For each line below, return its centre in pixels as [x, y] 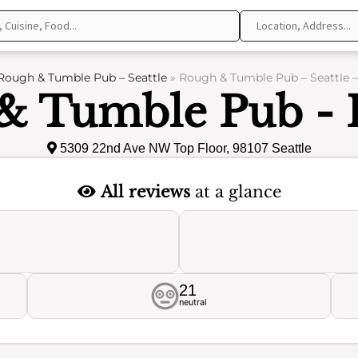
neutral [193, 302]
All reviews [145, 192]
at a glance [235, 192]
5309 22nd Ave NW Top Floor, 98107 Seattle [184, 148]
